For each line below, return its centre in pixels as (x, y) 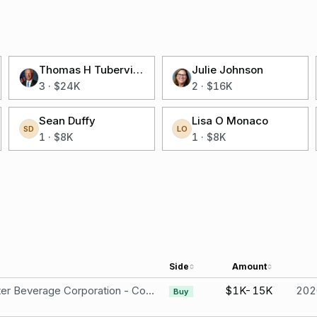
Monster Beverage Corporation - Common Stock (150, 290)
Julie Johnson (228, 70)
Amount (249, 266)
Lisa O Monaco (230, 121)
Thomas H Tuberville (138, 70)
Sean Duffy (67, 121)
